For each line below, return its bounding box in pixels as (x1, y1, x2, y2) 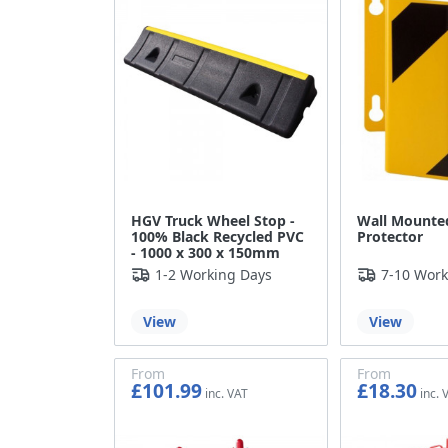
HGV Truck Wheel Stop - (131, 211, 295, 231)
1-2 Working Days (155, 265, 272, 285)
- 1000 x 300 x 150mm (131, 243, 280, 263)
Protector (356, 227, 423, 247)
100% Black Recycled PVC (131, 227, 304, 247)
